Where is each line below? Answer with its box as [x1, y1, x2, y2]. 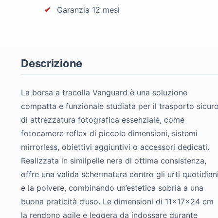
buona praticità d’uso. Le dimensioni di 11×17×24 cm [21, 196, 214, 206]
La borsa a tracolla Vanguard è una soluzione [21, 87, 188, 97]
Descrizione [21, 56, 82, 70]
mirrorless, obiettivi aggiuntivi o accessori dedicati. [21, 142, 210, 152]
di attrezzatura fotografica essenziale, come [21, 114, 185, 125]
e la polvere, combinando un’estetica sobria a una [21, 182, 204, 193]
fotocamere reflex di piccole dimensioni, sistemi [21, 128, 198, 138]
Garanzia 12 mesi [54, 4, 120, 15]
